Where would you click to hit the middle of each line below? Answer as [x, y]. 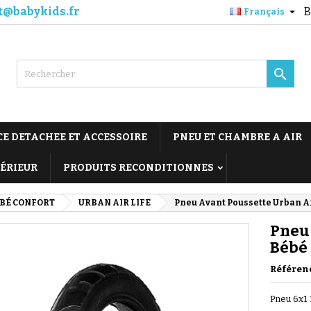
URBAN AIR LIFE [115, 203]
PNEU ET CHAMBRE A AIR [237, 137]
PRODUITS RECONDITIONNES [138, 168]
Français [264, 12]
